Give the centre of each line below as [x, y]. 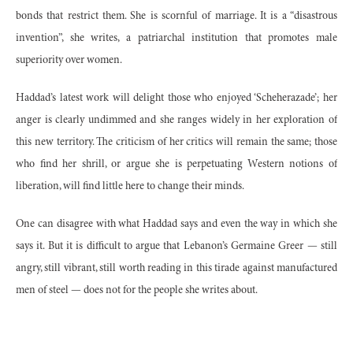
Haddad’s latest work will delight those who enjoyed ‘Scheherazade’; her [176, 99]
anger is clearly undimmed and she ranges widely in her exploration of [176, 121]
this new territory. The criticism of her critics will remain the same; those [176, 143]
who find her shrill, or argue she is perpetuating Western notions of [176, 165]
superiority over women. [69, 61]
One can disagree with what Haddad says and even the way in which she [176, 225]
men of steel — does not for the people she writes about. [137, 291]
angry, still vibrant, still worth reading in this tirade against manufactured [176, 269]
